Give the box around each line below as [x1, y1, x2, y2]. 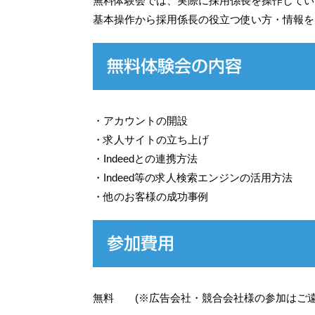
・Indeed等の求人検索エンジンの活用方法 [93, 172, 292, 184]
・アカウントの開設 [93, 115, 188, 127]
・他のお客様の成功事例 [93, 191, 209, 202]
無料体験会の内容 [107, 58, 242, 75]
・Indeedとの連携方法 [93, 153, 198, 165]
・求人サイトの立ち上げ [93, 134, 209, 146]
